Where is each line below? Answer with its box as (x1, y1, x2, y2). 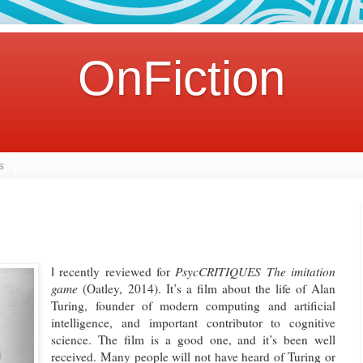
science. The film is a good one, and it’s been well (51, 331, 335, 348)
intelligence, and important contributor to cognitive (51, 314, 335, 331)
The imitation (266, 263, 336, 280)
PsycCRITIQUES (174, 263, 261, 280)
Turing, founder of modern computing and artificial (51, 297, 335, 314)
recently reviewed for (54, 263, 175, 280)
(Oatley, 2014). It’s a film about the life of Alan (78, 280, 335, 297)
